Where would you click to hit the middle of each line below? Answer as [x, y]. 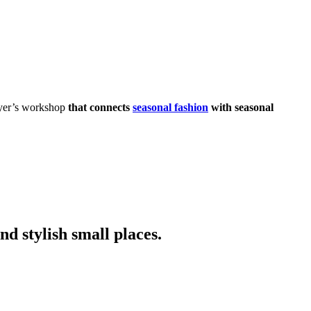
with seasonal [241, 108]
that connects [100, 108]
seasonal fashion [170, 108]
